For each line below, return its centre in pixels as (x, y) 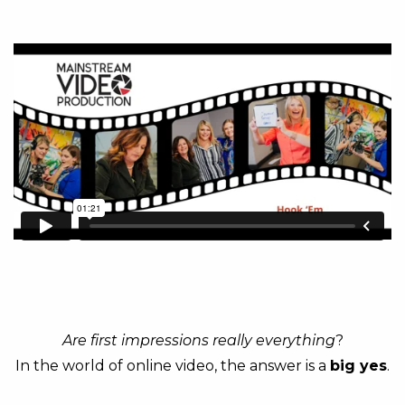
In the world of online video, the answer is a (173, 365)
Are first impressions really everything (198, 340)
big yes (358, 365)
